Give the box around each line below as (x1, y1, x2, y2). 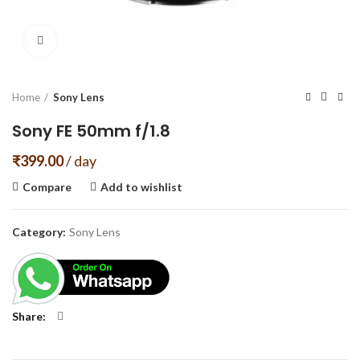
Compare (22, 180, 72, 194)
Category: (12, 225, 68, 239)
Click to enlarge (56, 35, 137, 47)
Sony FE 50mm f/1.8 (12, 120, 170, 142)
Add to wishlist (100, 180, 182, 194)
